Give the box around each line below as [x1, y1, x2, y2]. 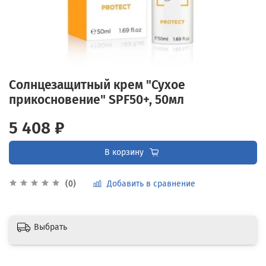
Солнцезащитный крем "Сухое [9, 77, 185, 93]
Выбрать [34, 221, 67, 232]
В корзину [104, 147, 144, 157]
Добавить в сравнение [107, 178, 195, 189]
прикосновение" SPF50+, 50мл [9, 91, 184, 107]
